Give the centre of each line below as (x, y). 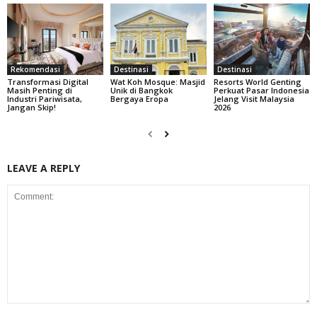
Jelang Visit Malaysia (254, 99)
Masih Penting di (40, 91)
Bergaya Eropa (139, 99)
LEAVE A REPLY (44, 168)
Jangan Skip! (31, 108)
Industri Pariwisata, (45, 99)
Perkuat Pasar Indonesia (261, 91)
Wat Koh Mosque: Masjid (157, 82)
